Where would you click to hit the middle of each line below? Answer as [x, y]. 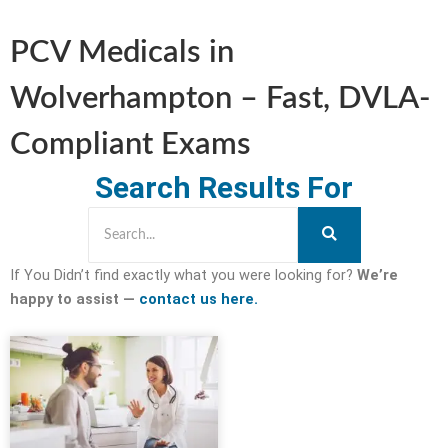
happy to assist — [74, 298]
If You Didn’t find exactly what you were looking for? [183, 274]
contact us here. [198, 298]
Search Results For [224, 187]
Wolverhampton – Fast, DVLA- [220, 98]
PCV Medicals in [122, 52]
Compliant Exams [130, 144]
